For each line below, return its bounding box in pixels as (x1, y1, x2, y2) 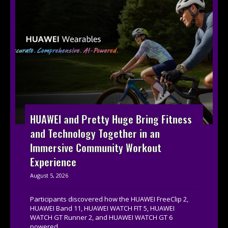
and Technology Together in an (30, 126, 160, 141)
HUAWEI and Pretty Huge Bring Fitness (30, 111, 192, 127)
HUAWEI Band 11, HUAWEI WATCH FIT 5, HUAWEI (30, 204, 175, 213)
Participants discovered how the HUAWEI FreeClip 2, (30, 194, 189, 204)
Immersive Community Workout (30, 140, 162, 156)
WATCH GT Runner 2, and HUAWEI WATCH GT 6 (30, 213, 173, 222)
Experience (30, 154, 77, 170)
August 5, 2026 (30, 172, 69, 180)
